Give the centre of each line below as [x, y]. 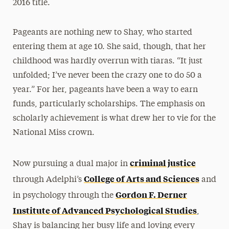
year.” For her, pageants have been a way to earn [105, 90]
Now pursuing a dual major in [71, 164]
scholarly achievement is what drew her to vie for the [114, 119]
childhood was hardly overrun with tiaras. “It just [107, 61]
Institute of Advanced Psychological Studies [105, 210]
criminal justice [163, 163]
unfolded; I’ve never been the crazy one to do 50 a [107, 76]
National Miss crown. [53, 133]
